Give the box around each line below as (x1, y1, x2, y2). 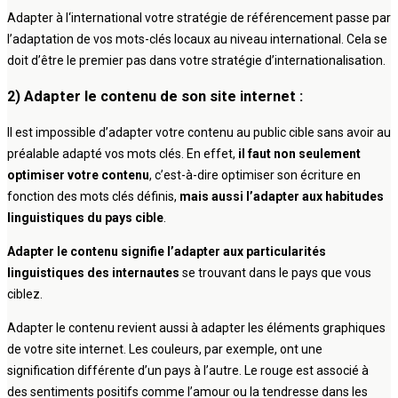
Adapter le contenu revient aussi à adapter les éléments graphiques (7, 321, 386, 335)
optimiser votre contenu (7, 168, 149, 182)
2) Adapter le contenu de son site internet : (7, 87, 303, 105)
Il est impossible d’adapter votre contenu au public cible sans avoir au (7, 125, 391, 139)
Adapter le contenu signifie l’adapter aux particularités (7, 244, 326, 259)
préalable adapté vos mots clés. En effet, (7, 147, 238, 161)
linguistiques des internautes (7, 266, 179, 280)
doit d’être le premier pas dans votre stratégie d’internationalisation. (7, 53, 386, 68)
